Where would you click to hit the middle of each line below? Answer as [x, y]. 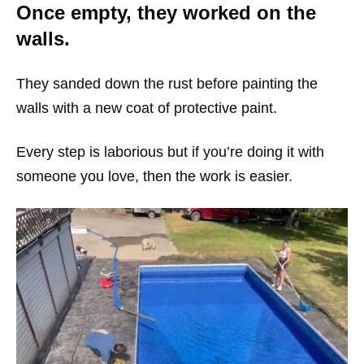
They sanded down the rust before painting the [167, 84]
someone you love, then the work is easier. [154, 176]
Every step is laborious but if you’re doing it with [170, 152]
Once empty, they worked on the [166, 13]
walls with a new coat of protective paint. [147, 108]
